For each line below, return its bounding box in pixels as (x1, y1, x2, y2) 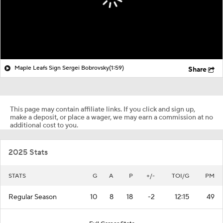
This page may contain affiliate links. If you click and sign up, (10, 105, 195, 114)
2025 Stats (8, 147, 48, 157)
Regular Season (8, 192, 57, 202)
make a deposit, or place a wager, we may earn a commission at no (10, 112, 213, 122)
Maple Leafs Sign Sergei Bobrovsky (14, 64, 109, 72)
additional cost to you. (10, 120, 78, 130)
